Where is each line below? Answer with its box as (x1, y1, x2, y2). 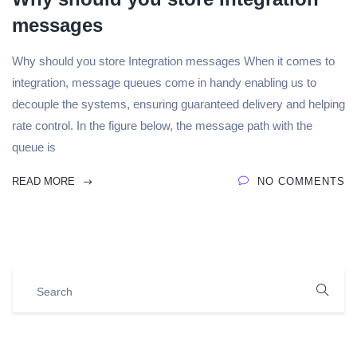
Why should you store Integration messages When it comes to (12, 54, 335, 68)
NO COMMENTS (257, 175, 345, 187)
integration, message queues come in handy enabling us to (12, 76, 316, 89)
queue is (12, 140, 56, 154)
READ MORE (12, 175, 78, 187)
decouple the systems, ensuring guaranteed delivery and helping (12, 97, 345, 111)
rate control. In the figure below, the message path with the (12, 119, 312, 132)
